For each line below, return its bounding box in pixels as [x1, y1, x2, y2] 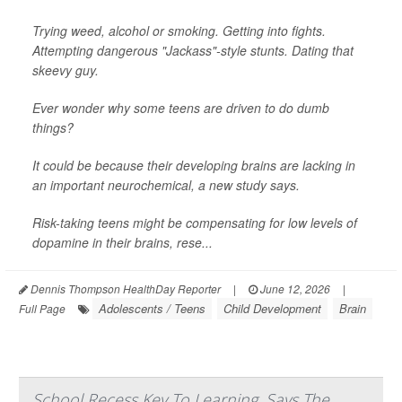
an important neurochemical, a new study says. [32, 176, 300, 195]
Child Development [223, 300, 321, 318]
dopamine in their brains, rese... [32, 233, 213, 252]
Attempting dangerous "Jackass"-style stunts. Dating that [32, 41, 354, 60]
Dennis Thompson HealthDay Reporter [28, 281, 221, 297]
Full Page [19, 301, 66, 317]
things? [32, 118, 77, 137]
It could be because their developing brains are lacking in [32, 156, 355, 175]
